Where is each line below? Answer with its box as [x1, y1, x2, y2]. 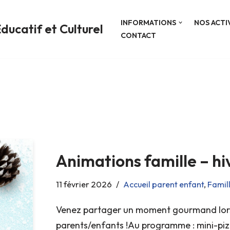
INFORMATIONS [121, 17, 176, 27]
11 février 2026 [55, 179, 112, 189]
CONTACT [121, 30, 156, 40]
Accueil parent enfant [123, 179, 204, 189]
